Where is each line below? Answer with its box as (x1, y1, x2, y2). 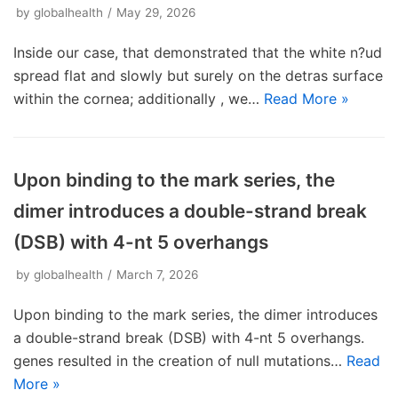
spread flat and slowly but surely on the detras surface (13, 67, 383, 84)
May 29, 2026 (116, 5, 195, 20)
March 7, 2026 (116, 267, 198, 282)
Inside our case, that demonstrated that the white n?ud (13, 44, 382, 61)
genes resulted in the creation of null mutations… (13, 352, 346, 370)
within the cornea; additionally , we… (13, 90, 264, 107)
